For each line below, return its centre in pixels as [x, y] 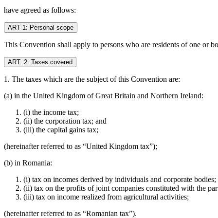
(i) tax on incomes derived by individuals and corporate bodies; [120, 179]
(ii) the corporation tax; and [65, 121]
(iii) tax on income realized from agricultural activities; [106, 197]
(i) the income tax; [51, 112]
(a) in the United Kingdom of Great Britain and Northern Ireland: [104, 95]
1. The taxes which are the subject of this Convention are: [92, 79]
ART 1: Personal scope [41, 27]
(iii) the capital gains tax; [61, 129]
